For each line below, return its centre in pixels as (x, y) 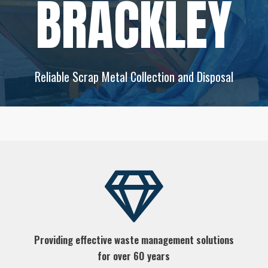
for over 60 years (134, 255)
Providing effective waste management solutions (134, 239)
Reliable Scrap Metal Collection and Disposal (134, 76)
